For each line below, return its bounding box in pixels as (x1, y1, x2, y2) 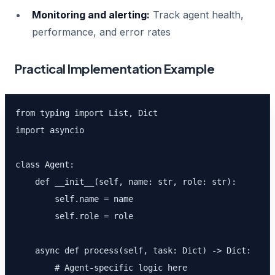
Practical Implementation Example (15, 61, 214, 76)
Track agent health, (150, 9, 244, 21)
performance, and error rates (32, 26, 171, 38)
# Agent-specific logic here (15, 263, 187, 273)
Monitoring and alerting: (32, 9, 150, 21)
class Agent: (15, 160, 74, 169)
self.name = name (15, 194, 133, 204)
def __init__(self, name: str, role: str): (15, 177, 236, 187)
